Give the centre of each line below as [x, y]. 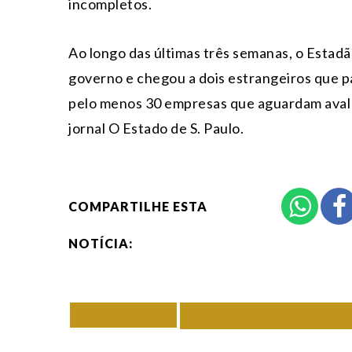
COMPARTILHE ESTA [138, 206]
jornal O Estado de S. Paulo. [156, 128]
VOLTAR [128, 314]
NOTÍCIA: [101, 243]
